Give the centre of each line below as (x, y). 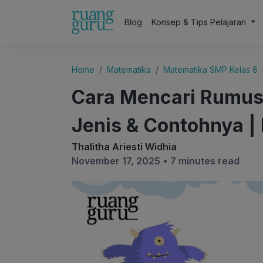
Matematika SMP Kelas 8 (210, 70)
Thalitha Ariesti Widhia (124, 147)
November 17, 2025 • (121, 161)
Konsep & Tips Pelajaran (200, 22)
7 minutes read (205, 161)
